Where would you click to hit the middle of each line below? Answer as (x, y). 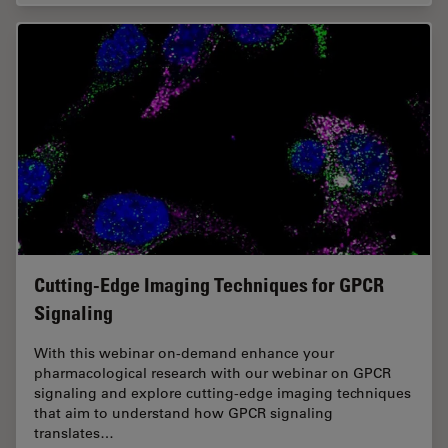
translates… (74, 433)
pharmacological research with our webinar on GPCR (212, 373)
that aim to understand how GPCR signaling (183, 413)
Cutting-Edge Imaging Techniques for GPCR (209, 285)
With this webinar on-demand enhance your (184, 353)
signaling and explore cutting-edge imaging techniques (222, 393)
